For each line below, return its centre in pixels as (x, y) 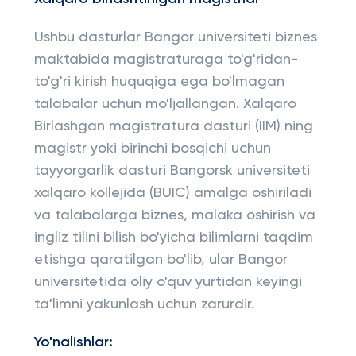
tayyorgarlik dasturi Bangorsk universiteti (172, 171)
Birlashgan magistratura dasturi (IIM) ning (173, 126)
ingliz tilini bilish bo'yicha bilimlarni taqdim (173, 238)
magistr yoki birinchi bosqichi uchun (152, 149)
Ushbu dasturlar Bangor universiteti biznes (175, 37)
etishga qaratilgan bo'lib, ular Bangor (161, 260)
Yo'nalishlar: (73, 342)
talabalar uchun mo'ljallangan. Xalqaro (165, 104)
